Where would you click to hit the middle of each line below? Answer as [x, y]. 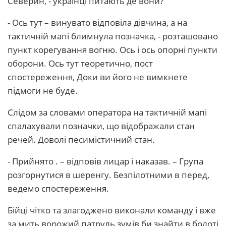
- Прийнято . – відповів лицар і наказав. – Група [105, 161]
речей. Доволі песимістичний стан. [81, 139]
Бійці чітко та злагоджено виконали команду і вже [112, 210]
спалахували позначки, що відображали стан [101, 126]
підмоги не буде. [43, 91]
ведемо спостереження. [58, 188]
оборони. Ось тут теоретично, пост [80, 63]
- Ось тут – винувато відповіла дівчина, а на [97, 22]
